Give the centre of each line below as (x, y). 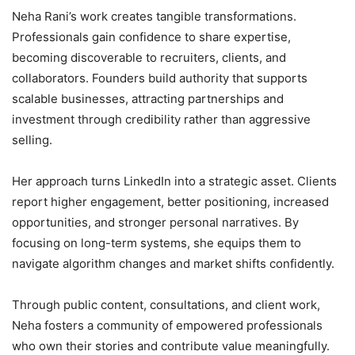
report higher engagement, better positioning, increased (170, 202)
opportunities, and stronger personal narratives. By (155, 223)
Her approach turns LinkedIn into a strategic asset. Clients (174, 181)
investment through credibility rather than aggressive (161, 120)
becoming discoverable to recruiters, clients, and (149, 58)
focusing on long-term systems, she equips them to (157, 243)
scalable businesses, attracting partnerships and (148, 99)
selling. (32, 140)
